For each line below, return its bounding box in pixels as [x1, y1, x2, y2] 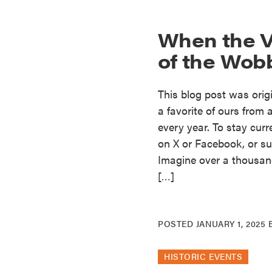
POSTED [158, 217, 196, 229]
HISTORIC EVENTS [164, 250, 243, 262]
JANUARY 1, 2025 [195, 217, 266, 229]
